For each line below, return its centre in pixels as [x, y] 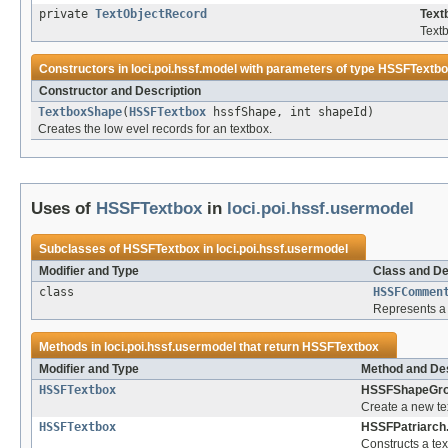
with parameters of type [307, 69]
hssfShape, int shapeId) [290, 112]
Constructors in [85, 69]
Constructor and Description [120, 91]
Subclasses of [81, 249]
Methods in [71, 347]
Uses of [63, 209]
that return [269, 347]
